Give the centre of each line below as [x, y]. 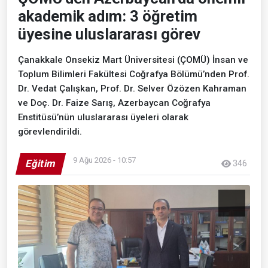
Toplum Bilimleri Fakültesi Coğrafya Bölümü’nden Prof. [134, 74]
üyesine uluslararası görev [109, 34]
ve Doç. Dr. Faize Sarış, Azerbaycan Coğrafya [114, 103]
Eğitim [41, 163]
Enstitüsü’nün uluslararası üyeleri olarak [103, 117]
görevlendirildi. [50, 131]
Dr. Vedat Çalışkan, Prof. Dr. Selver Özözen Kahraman [132, 88]
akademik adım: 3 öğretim [108, 16]
